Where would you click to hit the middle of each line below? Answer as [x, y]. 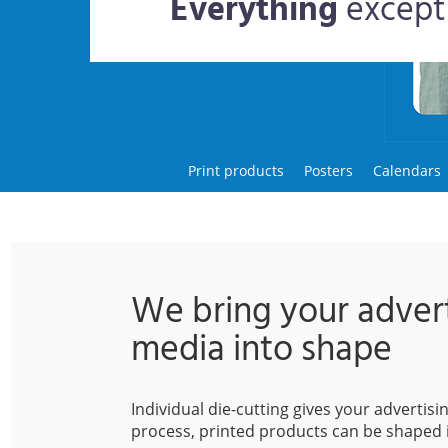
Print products [236, 170]
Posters [329, 170]
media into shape [261, 349]
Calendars [407, 170]
